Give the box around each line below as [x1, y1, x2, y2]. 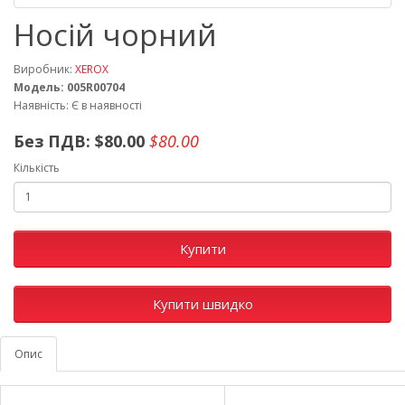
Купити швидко [152, 294, 253, 313]
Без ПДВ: [14, 129, 90, 152]
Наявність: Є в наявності [14, 97, 142, 113]
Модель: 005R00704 [14, 79, 125, 95]
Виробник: [14, 61, 75, 77]
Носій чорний [14, 14, 217, 55]
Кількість [14, 159, 60, 175]
